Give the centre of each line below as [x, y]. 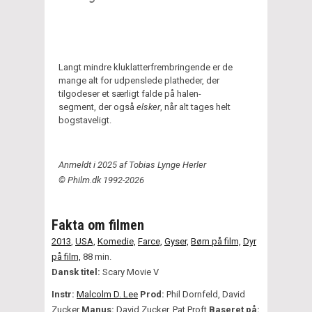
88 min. [96, 256]
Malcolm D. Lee [107, 294]
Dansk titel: [77, 272]
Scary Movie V [131, 272]
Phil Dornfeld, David [205, 294]
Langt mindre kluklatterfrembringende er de [146, 67]
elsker [148, 107]
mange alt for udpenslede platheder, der [139, 80]
